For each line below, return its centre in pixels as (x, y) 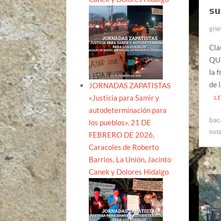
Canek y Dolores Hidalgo (129, 171)
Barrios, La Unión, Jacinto (130, 159)
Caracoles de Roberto (124, 147)
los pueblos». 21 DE (120, 122)
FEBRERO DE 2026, (122, 134)
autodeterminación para (128, 110)
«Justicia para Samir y (124, 97)
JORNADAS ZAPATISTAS (130, 85)
